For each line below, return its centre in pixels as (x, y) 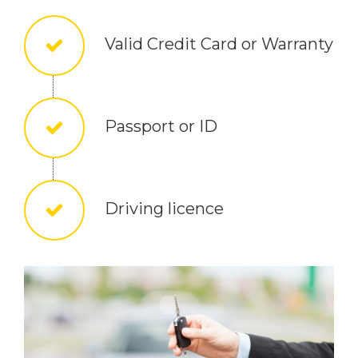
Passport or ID (161, 126)
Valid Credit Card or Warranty (219, 44)
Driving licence (164, 209)
